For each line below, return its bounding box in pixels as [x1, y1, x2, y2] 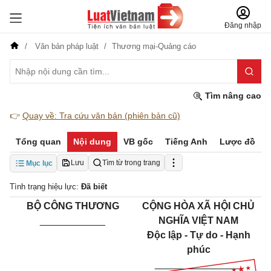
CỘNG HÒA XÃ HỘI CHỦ [142, 201, 255, 211]
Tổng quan [16, 137, 61, 146]
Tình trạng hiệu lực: [10, 182, 81, 191]
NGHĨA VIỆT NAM [158, 215, 238, 226]
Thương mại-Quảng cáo [112, 42, 196, 51]
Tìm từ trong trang [102, 158, 160, 167]
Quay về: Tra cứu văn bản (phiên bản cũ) [22, 111, 180, 120]
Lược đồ [220, 137, 255, 146]
